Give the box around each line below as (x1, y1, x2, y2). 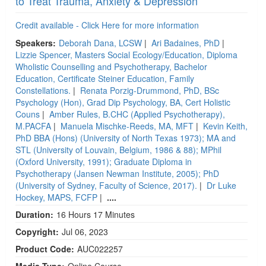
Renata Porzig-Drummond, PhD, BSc (80, 84, 219, 96)
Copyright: (15, 225, 59, 237)
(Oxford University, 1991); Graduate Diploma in (15, 155, 192, 167)
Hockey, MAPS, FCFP (15, 191, 97, 203)
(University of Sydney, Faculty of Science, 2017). (15, 179, 197, 191)
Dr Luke (207, 179, 236, 191)
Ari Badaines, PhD (151, 36, 220, 49)
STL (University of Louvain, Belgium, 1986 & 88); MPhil (15, 143, 221, 156)
